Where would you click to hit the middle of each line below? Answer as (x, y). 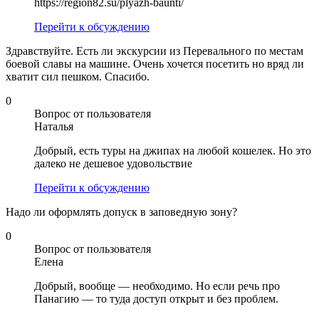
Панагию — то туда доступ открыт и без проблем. (156, 299)
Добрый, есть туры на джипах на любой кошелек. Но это (173, 151)
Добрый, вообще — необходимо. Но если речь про (157, 286)
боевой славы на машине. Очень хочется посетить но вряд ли (155, 64)
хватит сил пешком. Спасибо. (78, 77)
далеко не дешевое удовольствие (113, 164)
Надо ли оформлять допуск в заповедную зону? (121, 212)
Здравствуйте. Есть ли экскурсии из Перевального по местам (155, 51)
